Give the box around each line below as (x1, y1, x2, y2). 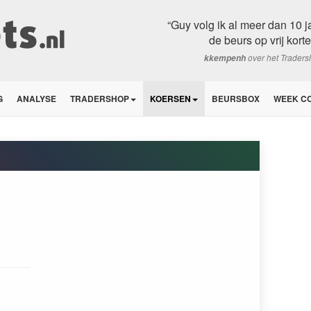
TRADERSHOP (70, 92, 129, 105)
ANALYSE (17, 92, 56, 105)
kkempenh (204, 52, 246, 64)
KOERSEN (150, 92, 191, 105)
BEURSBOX (212, 92, 260, 105)
